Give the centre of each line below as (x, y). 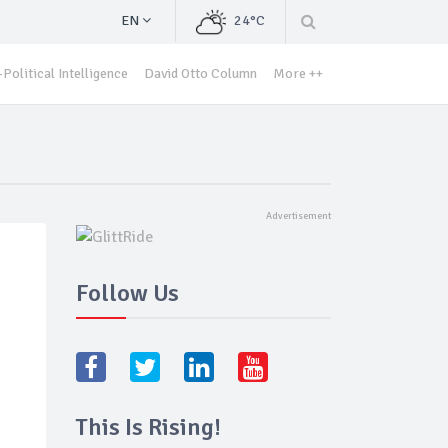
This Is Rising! (148, 427)
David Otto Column (200, 73)
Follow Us (127, 293)
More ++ (298, 73)
